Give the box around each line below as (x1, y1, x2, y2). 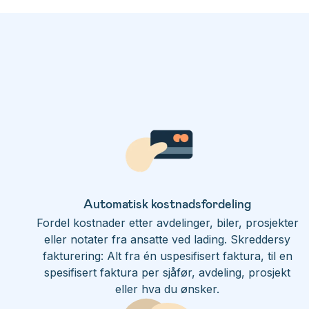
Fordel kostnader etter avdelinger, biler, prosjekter (36, 216, 299, 230)
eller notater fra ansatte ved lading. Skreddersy (44, 232, 291, 246)
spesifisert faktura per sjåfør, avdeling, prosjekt (44, 266, 291, 279)
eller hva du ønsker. (115, 282, 220, 296)
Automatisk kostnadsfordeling (83, 196, 252, 211)
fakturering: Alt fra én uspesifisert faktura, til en (42, 249, 292, 263)
